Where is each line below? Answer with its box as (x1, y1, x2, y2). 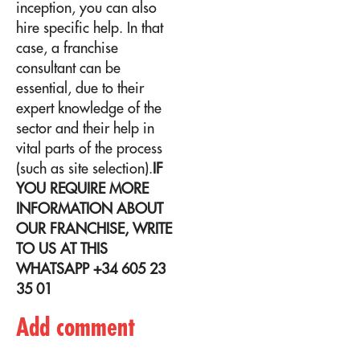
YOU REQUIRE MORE (16, 178, 149, 198)
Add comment (16, 310, 136, 342)
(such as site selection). (16, 158, 153, 178)
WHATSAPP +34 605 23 (16, 259, 166, 278)
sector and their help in (16, 118, 154, 137)
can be (76, 58, 121, 77)
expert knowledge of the (16, 98, 162, 117)
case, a (16, 38, 63, 57)
